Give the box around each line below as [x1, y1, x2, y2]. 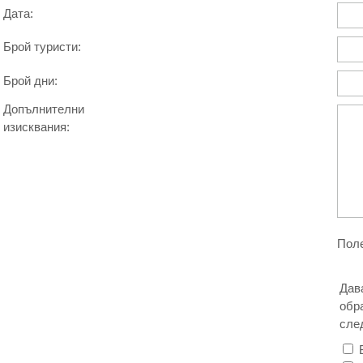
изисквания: [3, 119, 70, 134]
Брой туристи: [3, 39, 81, 53]
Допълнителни [3, 101, 84, 116]
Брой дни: [3, 73, 58, 88]
